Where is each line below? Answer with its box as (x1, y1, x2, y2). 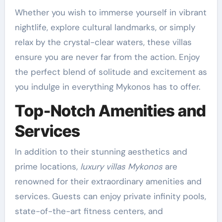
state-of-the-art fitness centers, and (14, 206, 163, 217)
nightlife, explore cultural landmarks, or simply (14, 21, 195, 33)
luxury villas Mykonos (80, 161, 163, 172)
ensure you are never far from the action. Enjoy (14, 51, 200, 62)
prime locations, (14, 161, 80, 172)
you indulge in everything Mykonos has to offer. (14, 81, 200, 92)
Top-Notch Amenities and (14, 101, 206, 120)
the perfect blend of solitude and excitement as (14, 66, 207, 77)
